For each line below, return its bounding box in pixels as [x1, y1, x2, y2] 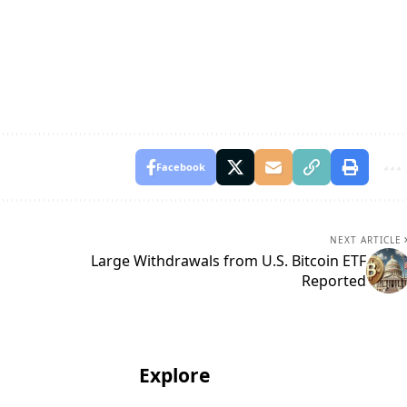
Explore [138, 362, 210, 388]
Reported [301, 270, 366, 291]
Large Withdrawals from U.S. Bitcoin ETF [90, 250, 366, 271]
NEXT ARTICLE [329, 233, 402, 246]
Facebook [155, 159, 205, 174]
